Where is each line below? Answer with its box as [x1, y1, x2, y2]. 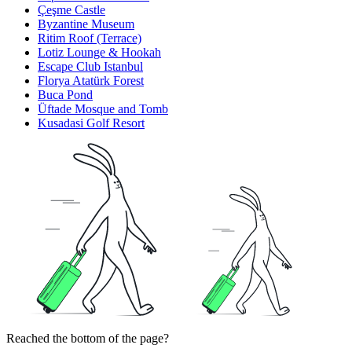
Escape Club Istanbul [38, 60, 143, 74]
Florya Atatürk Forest [38, 74, 144, 88]
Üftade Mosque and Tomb [38, 102, 168, 116]
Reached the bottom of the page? [6, 332, 169, 346]
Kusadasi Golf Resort [38, 116, 145, 130]
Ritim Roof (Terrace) [38, 31, 141, 46]
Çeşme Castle [38, 3, 105, 17]
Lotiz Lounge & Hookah [38, 46, 161, 60]
